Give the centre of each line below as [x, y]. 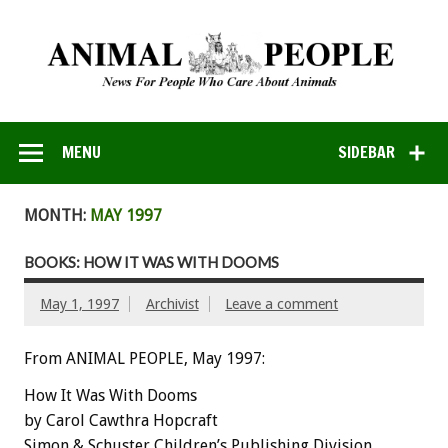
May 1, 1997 [79, 304]
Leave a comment [282, 304]
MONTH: [57, 215]
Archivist [172, 304]
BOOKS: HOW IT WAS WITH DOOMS [151, 262]
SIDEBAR [367, 151]
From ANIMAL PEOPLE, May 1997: [144, 359]
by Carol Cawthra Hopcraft [121, 421]
